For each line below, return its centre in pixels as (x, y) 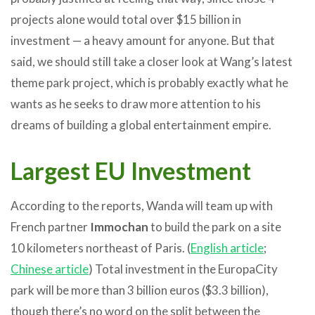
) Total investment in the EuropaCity (183, 269)
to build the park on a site (215, 226)
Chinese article (50, 269)
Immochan (119, 226)
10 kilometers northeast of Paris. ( (101, 247)
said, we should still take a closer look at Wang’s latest (152, 61)
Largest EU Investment (131, 170)
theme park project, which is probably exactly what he (149, 82)
